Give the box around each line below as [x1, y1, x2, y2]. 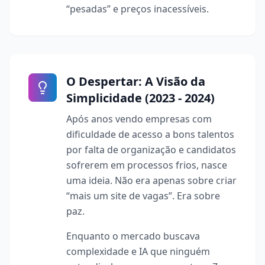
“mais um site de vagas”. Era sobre [66, 189, 220, 202]
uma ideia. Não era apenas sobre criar [66, 174, 237, 187]
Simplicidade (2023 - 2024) [66, 90, 215, 106]
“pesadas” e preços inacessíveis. [66, 2, 209, 15]
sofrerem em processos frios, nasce [66, 159, 227, 172]
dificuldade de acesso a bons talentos [66, 128, 234, 141]
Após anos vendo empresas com [66, 112, 212, 125]
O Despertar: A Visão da [66, 73, 205, 89]
